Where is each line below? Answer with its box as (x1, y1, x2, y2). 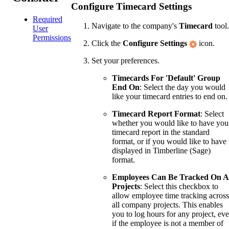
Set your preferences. (91, 56, 159, 65)
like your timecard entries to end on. (112, 92, 227, 101)
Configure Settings (123, 39, 187, 48)
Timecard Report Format (112, 109, 200, 119)
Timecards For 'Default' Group (112, 74, 220, 83)
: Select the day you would (140, 83, 225, 92)
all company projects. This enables (112, 200, 223, 210)
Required (33, 14, 62, 24)
